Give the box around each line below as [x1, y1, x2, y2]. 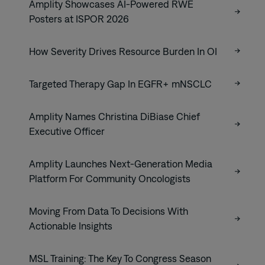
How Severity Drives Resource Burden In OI [29, 45, 217, 57]
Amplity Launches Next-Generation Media [29, 157, 212, 170]
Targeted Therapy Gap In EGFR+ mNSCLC [29, 77, 212, 90]
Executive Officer [29, 125, 105, 137]
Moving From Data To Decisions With [29, 205, 188, 217]
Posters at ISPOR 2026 [29, 12, 129, 25]
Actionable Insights [29, 219, 112, 232]
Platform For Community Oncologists [29, 172, 190, 185]
